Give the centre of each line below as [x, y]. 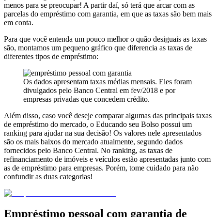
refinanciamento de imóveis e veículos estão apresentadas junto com [107, 159]
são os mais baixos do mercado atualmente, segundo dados [93, 141]
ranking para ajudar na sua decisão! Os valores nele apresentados [103, 133]
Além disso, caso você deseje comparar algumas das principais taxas [108, 115]
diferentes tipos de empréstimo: [51, 56]
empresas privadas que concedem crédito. [86, 99]
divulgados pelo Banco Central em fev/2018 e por [99, 90]
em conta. [19, 22]
